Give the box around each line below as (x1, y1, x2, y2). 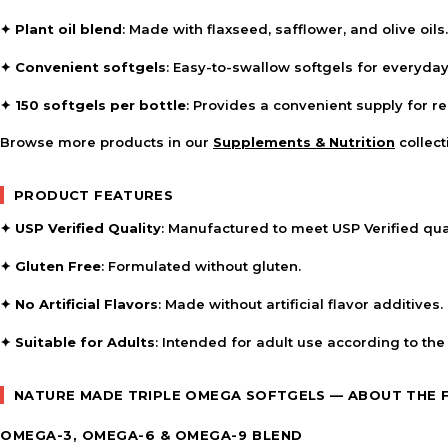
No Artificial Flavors (15, 296, 158, 312)
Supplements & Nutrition (213, 134, 395, 150)
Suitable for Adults (15, 334, 155, 350)
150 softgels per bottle (15, 97, 186, 113)
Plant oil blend (15, 21, 122, 37)
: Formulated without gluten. (101, 258, 301, 274)
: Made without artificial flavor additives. (158, 296, 443, 312)
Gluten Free (15, 258, 101, 274)
